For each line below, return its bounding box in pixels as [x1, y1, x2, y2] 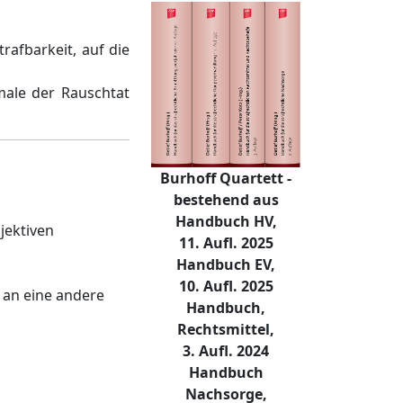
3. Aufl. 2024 [183, 341, 269, 362]
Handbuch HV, [175, 211, 277, 232]
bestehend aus [173, 190, 279, 210]
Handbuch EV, [176, 255, 275, 275]
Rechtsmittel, [177, 319, 274, 340]
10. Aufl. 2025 [178, 276, 273, 297]
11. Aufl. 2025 [178, 233, 273, 254]
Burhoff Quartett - [160, 168, 291, 189]
